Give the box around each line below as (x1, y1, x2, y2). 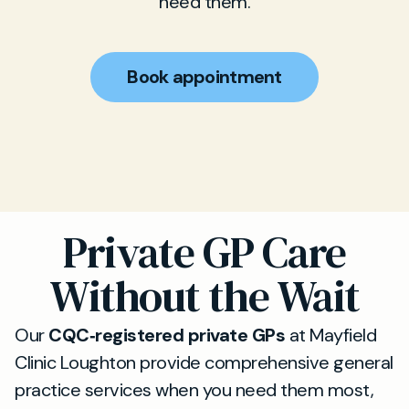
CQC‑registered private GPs (48, 323, 285, 347)
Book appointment (127, 65, 282, 89)
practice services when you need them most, (15, 378, 373, 402)
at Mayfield (285, 323, 376, 347)
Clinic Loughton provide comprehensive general (15, 351, 393, 374)
